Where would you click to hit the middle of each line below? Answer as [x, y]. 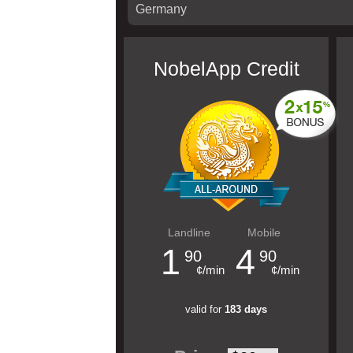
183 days [246, 309]
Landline [189, 232]
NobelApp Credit [226, 69]
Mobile [264, 232]
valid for [205, 309]
